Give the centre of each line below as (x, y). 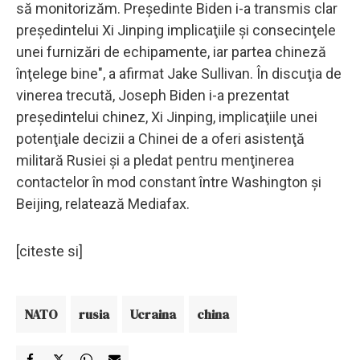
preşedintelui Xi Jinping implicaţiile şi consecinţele (176, 30)
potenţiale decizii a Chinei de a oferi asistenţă (160, 138)
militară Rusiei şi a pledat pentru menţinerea (155, 160)
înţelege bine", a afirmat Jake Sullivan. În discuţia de (179, 73)
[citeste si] (49, 251)
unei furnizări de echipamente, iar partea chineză (171, 51)
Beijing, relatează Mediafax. (103, 203)
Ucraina (153, 314)
